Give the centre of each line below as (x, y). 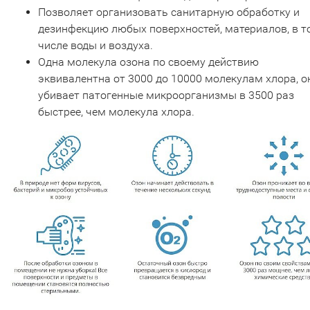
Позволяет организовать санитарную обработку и (169, 12)
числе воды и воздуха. (97, 45)
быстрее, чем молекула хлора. (116, 111)
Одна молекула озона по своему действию (148, 62)
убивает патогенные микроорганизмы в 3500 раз (166, 95)
